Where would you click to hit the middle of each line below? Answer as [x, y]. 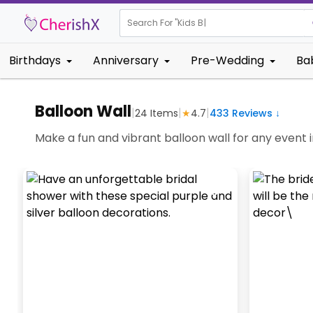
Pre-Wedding [227, 60]
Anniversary [126, 60]
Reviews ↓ [255, 113]
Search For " [152, 23]
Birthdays [35, 60]
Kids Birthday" [207, 23]
